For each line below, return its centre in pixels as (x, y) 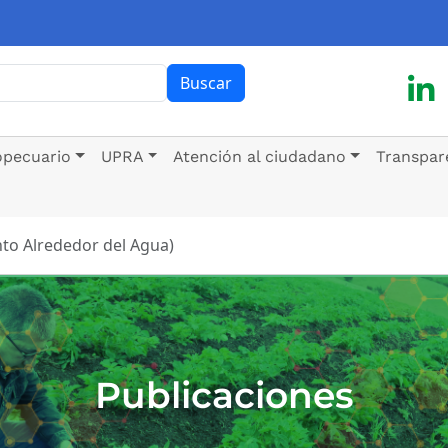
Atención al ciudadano (260, 156)
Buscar (206, 82)
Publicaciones (224, 394)
